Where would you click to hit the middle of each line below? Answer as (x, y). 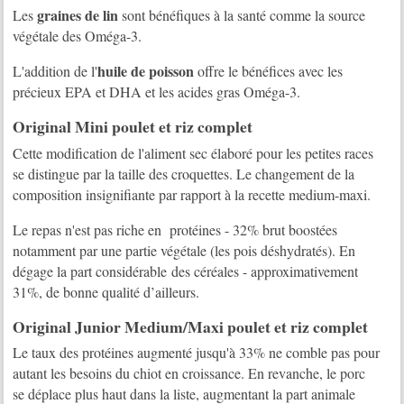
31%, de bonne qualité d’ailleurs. (106, 291)
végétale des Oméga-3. (78, 36)
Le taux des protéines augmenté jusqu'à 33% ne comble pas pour (197, 352)
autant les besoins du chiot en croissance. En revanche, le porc (192, 373)
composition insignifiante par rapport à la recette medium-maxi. (192, 194)
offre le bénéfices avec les (269, 71)
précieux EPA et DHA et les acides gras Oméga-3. (157, 92)
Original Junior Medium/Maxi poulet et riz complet (191, 326)
